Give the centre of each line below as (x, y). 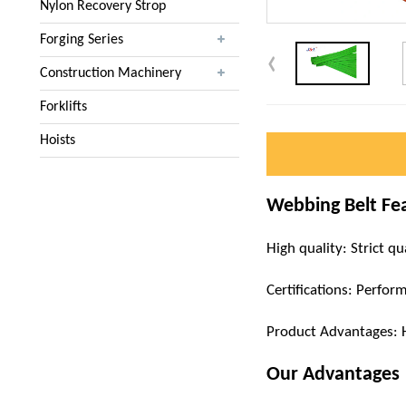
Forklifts (63, 107)
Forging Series (81, 40)
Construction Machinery (110, 73)
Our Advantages (333, 375)
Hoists (57, 140)
